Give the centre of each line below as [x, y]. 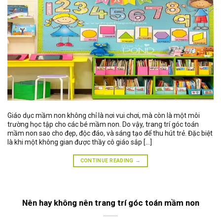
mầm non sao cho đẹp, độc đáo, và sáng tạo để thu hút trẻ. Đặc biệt [110, 133]
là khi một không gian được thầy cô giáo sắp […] [80, 142]
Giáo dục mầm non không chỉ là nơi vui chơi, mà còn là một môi [104, 116]
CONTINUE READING [108, 160]
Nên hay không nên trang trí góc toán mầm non [110, 203]
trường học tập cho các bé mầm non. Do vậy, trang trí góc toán [103, 125]
